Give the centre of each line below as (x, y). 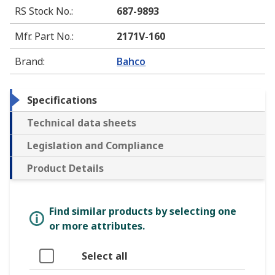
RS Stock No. (43, 11)
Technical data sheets (82, 123)
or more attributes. (97, 226)
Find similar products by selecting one (143, 211)
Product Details (65, 168)
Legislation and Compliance (95, 146)
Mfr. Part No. (43, 37)
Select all (105, 256)
